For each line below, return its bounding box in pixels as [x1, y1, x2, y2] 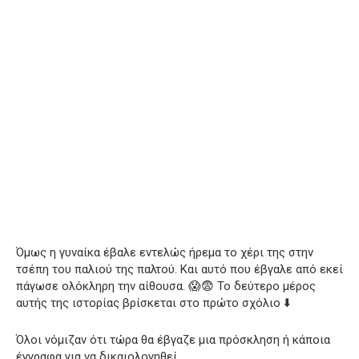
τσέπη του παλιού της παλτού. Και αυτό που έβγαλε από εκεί [16, 261, 343, 276]
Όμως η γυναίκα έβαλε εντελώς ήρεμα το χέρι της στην [16, 244, 313, 260]
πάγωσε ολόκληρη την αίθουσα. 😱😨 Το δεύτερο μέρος [16, 278, 316, 293]
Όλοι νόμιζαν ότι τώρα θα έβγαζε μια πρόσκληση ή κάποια [16, 332, 330, 347]
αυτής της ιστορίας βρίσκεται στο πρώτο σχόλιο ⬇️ [16, 295, 291, 310]
